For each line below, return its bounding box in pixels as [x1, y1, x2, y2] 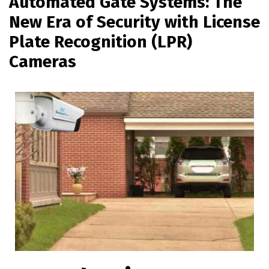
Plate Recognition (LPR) [9, 32, 192, 52]
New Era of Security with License [9, 12, 260, 32]
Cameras [9, 52, 76, 71]
